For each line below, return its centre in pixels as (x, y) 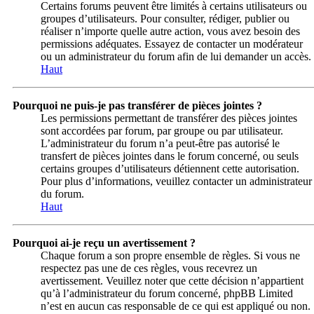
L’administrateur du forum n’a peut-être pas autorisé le (160, 144)
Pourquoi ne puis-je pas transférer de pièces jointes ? (137, 106)
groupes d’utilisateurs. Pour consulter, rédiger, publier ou (165, 19)
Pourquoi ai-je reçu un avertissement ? (104, 243)
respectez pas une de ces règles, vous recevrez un (149, 268)
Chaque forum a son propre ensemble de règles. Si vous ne (170, 256)
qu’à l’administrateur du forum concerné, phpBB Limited (167, 294)
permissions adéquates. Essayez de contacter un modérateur (172, 44)
